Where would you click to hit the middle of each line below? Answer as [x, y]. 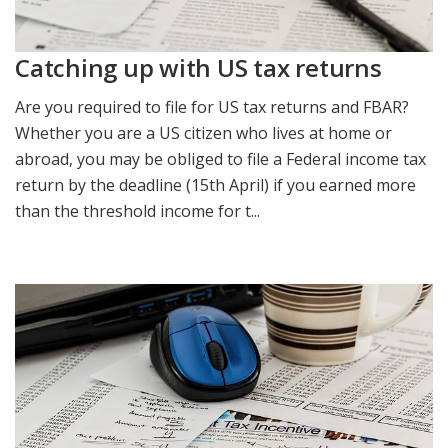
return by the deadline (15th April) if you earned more [215, 185]
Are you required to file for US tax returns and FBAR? [212, 107]
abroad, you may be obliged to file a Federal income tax [220, 159]
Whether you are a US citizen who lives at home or [203, 133]
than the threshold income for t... [137, 211]
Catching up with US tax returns [198, 67]
